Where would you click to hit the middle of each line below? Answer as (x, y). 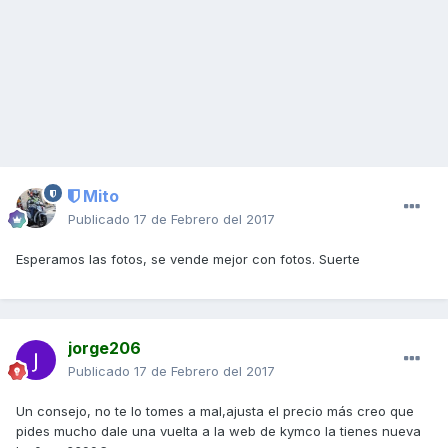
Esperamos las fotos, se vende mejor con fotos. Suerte (188, 259)
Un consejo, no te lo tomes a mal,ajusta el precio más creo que (215, 411)
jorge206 (104, 348)
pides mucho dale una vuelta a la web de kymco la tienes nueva (218, 431)
